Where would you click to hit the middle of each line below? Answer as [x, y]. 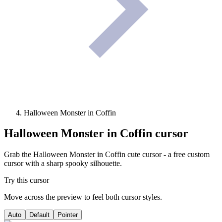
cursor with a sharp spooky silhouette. [63, 164]
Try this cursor [27, 180]
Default [39, 215]
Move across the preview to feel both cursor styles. [83, 197]
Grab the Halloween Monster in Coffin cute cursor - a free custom [107, 155]
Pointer [68, 215]
